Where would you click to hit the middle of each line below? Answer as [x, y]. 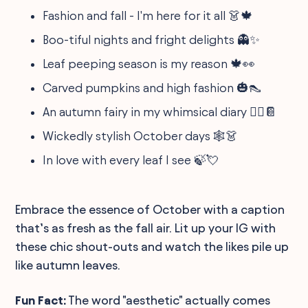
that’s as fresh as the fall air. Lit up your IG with [146, 228]
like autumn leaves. [68, 265]
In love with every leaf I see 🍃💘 [131, 159]
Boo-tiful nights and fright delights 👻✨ [152, 39]
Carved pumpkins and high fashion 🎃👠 [152, 87]
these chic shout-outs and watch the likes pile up [152, 246]
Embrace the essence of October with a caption [150, 209]
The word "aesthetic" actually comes [168, 300]
